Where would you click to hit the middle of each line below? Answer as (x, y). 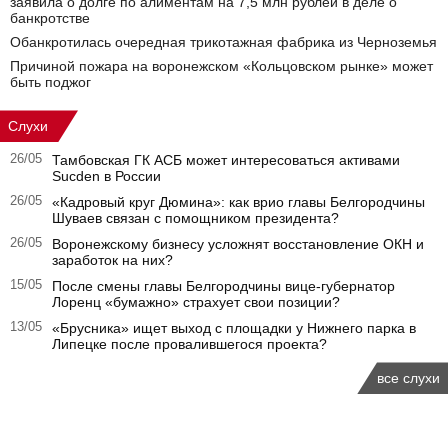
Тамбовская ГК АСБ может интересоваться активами (226, 160)
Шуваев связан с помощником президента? (195, 218)
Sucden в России (106, 176)
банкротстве (50, 18)
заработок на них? (112, 260)
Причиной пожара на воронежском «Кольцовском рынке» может (221, 66)
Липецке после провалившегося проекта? (189, 344)
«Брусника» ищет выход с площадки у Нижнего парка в (234, 328)
